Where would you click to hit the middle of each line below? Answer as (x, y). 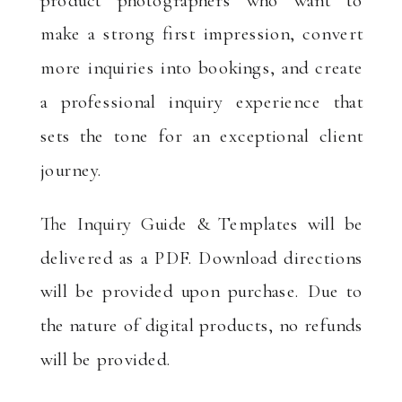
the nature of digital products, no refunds (201, 325)
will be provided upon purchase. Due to (201, 291)
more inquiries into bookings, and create (201, 67)
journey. (71, 169)
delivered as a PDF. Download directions (201, 257)
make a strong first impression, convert (201, 33)
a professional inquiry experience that (201, 101)
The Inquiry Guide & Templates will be (201, 223)
